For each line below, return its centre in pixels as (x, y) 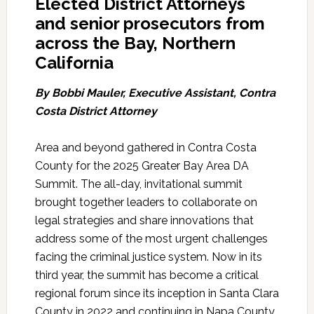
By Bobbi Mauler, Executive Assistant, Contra (155, 93)
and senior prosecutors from (150, 24)
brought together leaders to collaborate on (146, 203)
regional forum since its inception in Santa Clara (157, 294)
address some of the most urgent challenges (151, 239)
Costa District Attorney (96, 111)
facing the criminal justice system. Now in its (148, 257)
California (74, 63)
